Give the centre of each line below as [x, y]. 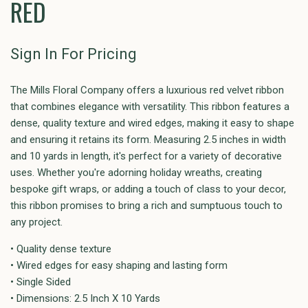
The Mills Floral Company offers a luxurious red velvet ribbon [147, 90]
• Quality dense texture [61, 249]
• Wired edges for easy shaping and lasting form [119, 266]
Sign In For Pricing [74, 54]
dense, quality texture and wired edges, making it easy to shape [152, 123]
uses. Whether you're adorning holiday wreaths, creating [136, 173]
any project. [36, 222]
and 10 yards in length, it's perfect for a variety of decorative [146, 156]
